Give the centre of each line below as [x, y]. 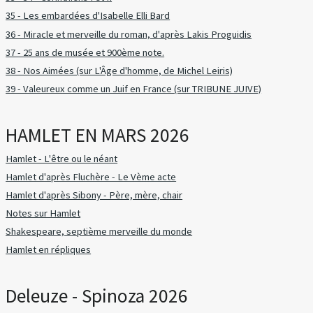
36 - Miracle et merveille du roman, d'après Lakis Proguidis [129, 34]
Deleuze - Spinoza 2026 [97, 296]
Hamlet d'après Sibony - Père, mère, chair [94, 195]
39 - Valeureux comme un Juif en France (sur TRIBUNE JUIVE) [134, 88]
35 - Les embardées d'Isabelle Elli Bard [88, 16]
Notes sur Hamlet [43, 213]
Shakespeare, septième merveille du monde [99, 232]
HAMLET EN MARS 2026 [98, 135]
